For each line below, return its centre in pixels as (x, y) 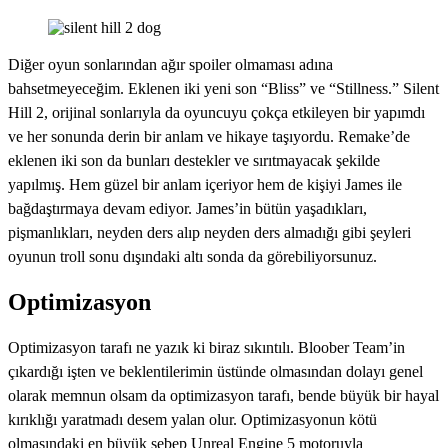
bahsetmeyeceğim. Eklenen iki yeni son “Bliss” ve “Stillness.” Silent (223, 89)
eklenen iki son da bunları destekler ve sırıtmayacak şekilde (194, 161)
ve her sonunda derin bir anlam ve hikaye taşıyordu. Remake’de (209, 137)
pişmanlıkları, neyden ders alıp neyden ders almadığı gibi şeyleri (209, 233)
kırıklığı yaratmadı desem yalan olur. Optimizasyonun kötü (192, 420)
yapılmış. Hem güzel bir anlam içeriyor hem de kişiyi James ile (205, 185)
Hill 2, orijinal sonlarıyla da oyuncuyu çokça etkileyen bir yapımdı (216, 113)
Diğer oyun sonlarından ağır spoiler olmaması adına (170, 65)
